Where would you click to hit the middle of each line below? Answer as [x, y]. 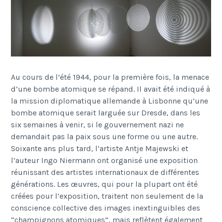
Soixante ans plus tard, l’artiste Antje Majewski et [100, 149]
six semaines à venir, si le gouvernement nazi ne [98, 125]
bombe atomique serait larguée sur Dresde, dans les [106, 113]
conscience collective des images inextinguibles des [106, 208]
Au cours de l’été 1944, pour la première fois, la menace [110, 77]
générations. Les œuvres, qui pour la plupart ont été [105, 184]
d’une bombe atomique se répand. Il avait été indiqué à [111, 89]
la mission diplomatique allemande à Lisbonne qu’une [110, 101]
